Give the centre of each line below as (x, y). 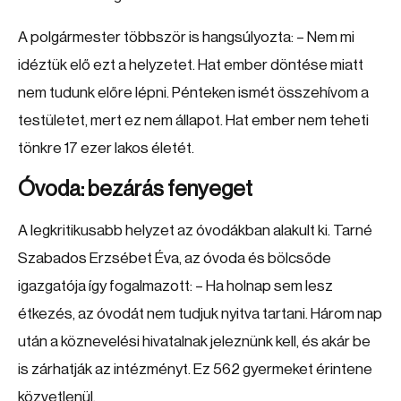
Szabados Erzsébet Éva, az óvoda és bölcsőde (175, 258)
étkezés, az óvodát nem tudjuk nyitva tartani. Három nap (200, 314)
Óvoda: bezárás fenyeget (135, 189)
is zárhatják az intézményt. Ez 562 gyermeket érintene (195, 369)
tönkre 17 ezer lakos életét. (106, 148)
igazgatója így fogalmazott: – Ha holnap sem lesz (175, 286)
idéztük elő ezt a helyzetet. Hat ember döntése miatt (191, 65)
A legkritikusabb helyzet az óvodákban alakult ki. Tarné (195, 230)
